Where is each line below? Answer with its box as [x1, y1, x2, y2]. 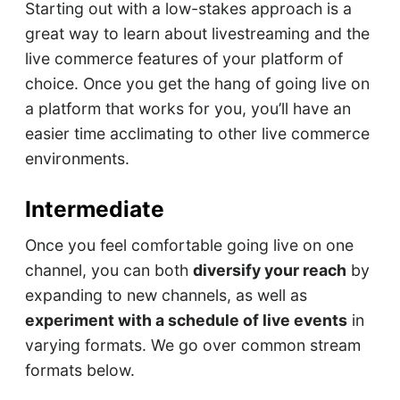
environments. [24, 149, 129, 169]
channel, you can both [24, 261, 193, 280]
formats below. [24, 361, 135, 380]
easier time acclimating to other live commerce [24, 124, 370, 144]
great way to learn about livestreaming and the [24, 24, 370, 44]
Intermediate [24, 196, 164, 223]
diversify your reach [192, 261, 346, 280]
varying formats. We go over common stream [24, 336, 361, 355]
